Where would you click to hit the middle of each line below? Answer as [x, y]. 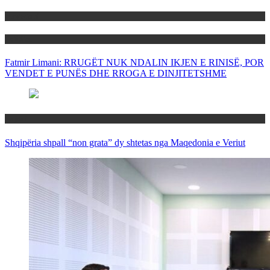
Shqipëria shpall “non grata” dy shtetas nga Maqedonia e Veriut [125, 142]
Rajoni [16, 119]
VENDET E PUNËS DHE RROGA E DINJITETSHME [116, 74]
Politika [18, 39]
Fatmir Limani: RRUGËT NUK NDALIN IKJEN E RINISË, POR [134, 63]
